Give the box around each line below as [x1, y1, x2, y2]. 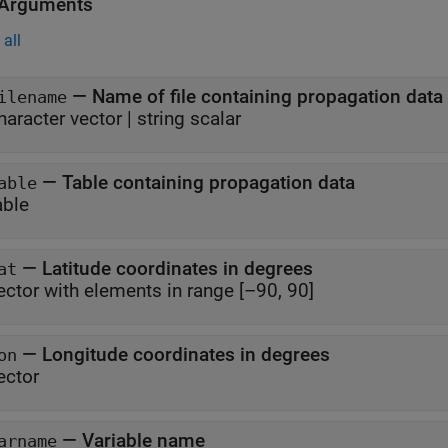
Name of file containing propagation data [92, 85, 443, 108]
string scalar [137, 107, 241, 130]
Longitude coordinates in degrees [42, 343, 330, 366]
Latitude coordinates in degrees [42, 257, 313, 280]
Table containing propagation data [62, 171, 355, 194]
